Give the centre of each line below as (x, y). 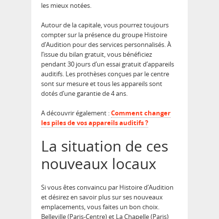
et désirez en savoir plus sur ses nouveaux (102, 197)
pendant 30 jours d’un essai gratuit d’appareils (108, 64)
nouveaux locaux (101, 164)
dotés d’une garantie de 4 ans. (84, 94)
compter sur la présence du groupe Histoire (104, 35)
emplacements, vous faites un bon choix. (100, 207)
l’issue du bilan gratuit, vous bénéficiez (97, 55)
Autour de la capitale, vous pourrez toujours (105, 25)
